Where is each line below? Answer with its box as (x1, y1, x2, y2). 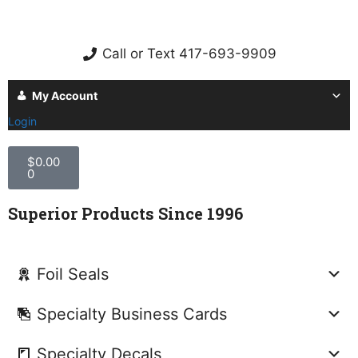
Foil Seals (37, 265, 109, 284)
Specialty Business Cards (37, 304, 227, 324)
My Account (32, 89, 97, 102)
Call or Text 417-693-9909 (102, 46, 277, 62)
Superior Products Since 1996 (8, 203, 243, 224)
